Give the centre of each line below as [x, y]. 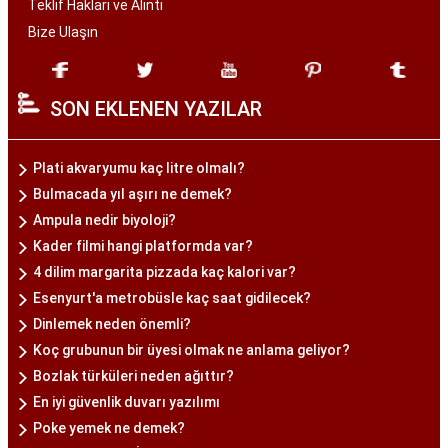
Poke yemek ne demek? [109, 428]
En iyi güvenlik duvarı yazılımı [126, 402]
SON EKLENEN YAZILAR [156, 109]
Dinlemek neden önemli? [112, 324]
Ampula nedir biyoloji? [104, 220]
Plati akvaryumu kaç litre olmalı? [139, 168]
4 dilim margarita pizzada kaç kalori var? [164, 272]
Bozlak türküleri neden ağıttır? [133, 376]
